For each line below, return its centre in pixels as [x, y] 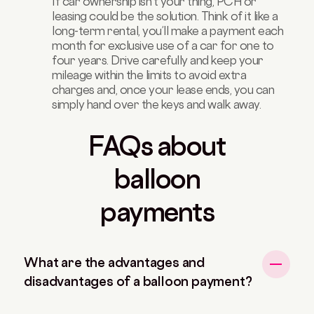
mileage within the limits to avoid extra [149, 75]
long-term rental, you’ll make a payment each [168, 30]
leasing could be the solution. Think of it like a [165, 16]
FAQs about [157, 146]
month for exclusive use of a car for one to [163, 45]
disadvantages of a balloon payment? [138, 281]
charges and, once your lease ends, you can [163, 89]
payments [157, 212]
